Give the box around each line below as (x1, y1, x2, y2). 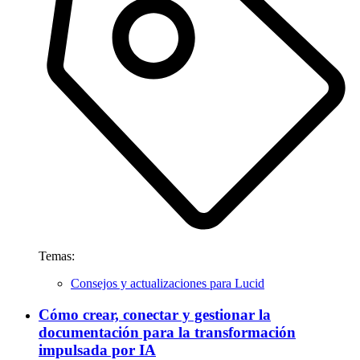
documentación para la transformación (39, 323, 296, 341)
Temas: (39, 249, 75, 264)
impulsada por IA (39, 341, 156, 358)
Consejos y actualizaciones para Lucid (71, 276, 264, 291)
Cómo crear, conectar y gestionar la (39, 305, 271, 323)
